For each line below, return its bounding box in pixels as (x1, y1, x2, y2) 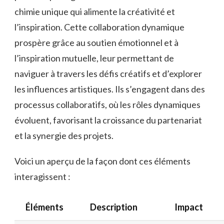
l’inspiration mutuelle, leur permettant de (14, 52, 174, 63)
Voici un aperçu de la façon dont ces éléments (14, 155, 190, 166)
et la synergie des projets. (14, 129, 113, 141)
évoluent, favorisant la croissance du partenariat (14, 114, 202, 125)
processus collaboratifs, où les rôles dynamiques (14, 98, 200, 110)
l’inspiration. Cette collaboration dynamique (14, 21, 184, 32)
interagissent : (14, 170, 70, 182)
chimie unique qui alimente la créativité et (14, 5, 175, 17)
